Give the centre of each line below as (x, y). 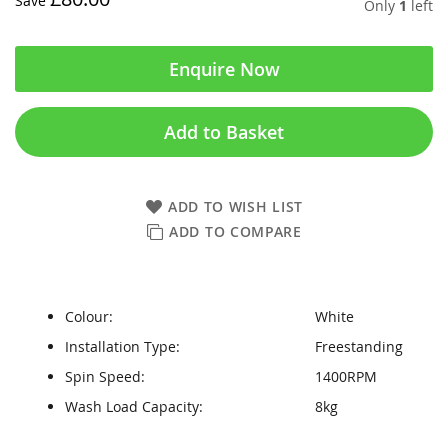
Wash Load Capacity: (134, 406)
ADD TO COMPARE (235, 231)
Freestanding (359, 346)
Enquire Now (224, 68)
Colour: (89, 316)
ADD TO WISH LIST (235, 206)
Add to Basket (224, 131)
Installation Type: (122, 346)
